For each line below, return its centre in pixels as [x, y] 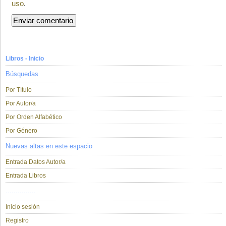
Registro [17, 221]
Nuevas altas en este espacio [49, 146]
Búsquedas [22, 74]
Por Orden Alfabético [34, 117]
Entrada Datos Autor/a [36, 162]
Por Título [19, 90]
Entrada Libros [26, 176]
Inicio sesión [23, 207]
